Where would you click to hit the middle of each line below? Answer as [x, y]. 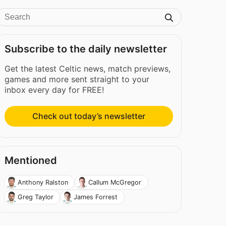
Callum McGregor [115, 182]
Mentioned [31, 161]
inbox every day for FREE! [54, 90]
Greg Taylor [35, 197]
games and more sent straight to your [77, 79]
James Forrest [96, 197]
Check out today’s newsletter [89, 116]
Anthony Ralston [43, 182]
